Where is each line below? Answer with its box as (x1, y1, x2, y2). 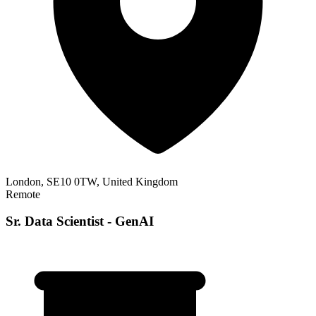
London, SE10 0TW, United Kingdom (6, 175, 178, 188)
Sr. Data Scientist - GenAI (6, 214, 154, 229)
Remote (6, 188, 40, 200)
